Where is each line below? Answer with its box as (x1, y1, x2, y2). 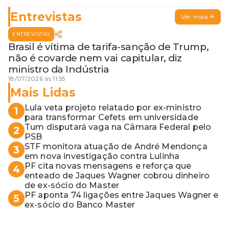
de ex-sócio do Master (25, 180, 120, 191)
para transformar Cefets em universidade (25, 112, 198, 123)
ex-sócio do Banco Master (25, 200, 135, 210)
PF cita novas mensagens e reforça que (25, 161, 192, 171)
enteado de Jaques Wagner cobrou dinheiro (25, 171, 210, 181)
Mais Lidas (10, 85, 76, 100)
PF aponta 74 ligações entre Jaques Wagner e (25, 190, 219, 200)
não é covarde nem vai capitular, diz (8, 52, 182, 64)
